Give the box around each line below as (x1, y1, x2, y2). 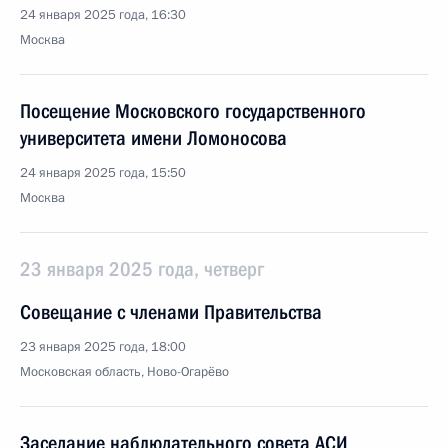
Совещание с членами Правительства (20, 300, 322, 324)
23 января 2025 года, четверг (20, 257, 264, 281)
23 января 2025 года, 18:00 (20, 338, 186, 356)
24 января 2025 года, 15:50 (20, 164, 186, 182)
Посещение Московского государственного (20, 99, 366, 123)
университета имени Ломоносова (20, 126, 287, 150)
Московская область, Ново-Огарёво (20, 363, 229, 381)
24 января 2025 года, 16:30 (20, 6, 186, 24)
